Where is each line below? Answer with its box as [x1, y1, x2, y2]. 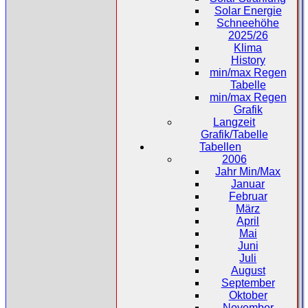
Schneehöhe [217, 16, 280, 29]
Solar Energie [214, 4, 282, 16]
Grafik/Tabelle [200, 128, 268, 140]
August [230, 264, 265, 276]
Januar [231, 177, 265, 190]
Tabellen [199, 140, 242, 153]
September [221, 276, 275, 289]
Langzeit [213, 115, 256, 128]
